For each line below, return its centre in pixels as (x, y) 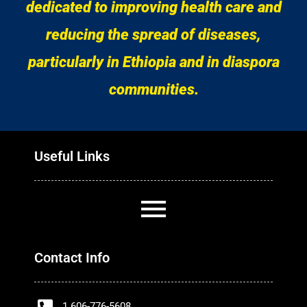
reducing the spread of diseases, (153, 34)
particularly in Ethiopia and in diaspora (153, 62)
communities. (153, 89)
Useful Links (72, 156)
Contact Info (72, 257)
